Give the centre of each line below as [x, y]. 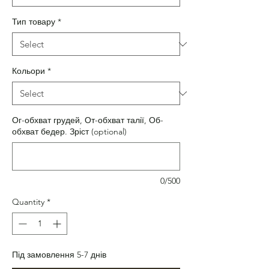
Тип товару [34, 22]
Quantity [28, 202]
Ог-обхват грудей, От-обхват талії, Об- [88, 120]
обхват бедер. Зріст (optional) [69, 132]
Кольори [29, 71]
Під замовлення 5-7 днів [59, 255]
